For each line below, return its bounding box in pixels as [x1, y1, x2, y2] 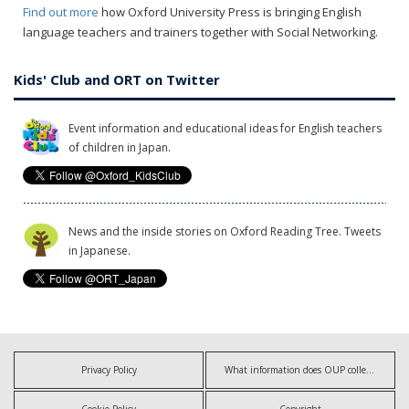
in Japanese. [68, 242, 131, 258]
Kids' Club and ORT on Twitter [14, 69, 220, 89]
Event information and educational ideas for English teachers [68, 120, 382, 136]
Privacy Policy [80, 362, 137, 376]
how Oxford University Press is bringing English [99, 3, 362, 20]
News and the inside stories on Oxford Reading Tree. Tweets [68, 223, 381, 239]
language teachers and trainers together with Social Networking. [23, 23, 378, 40]
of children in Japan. [68, 139, 171, 155]
